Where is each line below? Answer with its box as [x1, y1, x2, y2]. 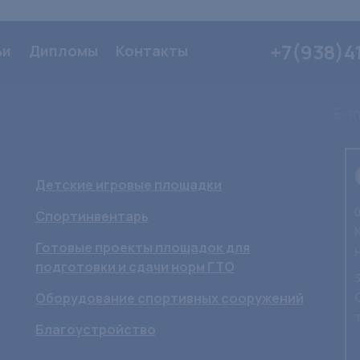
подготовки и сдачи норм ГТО [35, 258, 235, 276]
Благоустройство [35, 321, 156, 338]
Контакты [116, 41, 188, 60]
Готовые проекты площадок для [35, 239, 250, 256]
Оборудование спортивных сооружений [35, 289, 304, 307]
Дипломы [29, 41, 98, 60]
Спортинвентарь [35, 207, 149, 225]
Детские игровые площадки [35, 176, 222, 194]
